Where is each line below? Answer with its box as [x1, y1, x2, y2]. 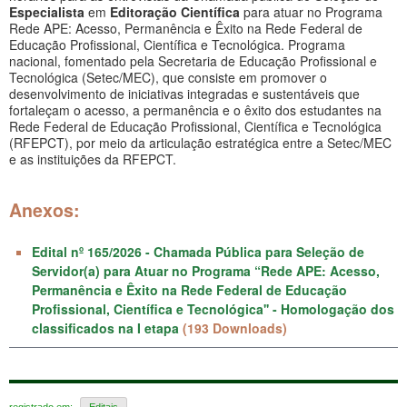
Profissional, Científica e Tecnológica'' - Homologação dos [32, 299, 394, 318]
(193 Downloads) [183, 318, 287, 337]
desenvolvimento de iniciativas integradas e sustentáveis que [9, 84, 360, 103]
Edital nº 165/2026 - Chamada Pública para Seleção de [32, 242, 364, 261]
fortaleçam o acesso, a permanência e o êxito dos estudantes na [9, 100, 382, 119]
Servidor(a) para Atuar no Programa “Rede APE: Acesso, [32, 261, 380, 280]
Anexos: [9, 196, 80, 223]
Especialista [9, 2, 84, 21]
